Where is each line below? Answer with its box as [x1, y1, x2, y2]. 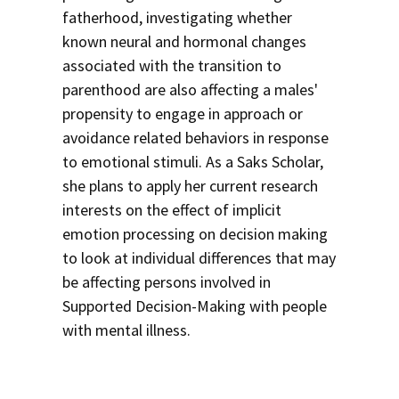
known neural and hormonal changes [62, 31, 306, 52]
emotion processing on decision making [62, 224, 328, 244]
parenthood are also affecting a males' [62, 79, 318, 100]
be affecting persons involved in [62, 272, 271, 292]
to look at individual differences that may [62, 248, 336, 268]
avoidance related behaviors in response [62, 127, 329, 148]
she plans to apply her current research [62, 175, 318, 196]
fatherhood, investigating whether [62, 7, 292, 28]
